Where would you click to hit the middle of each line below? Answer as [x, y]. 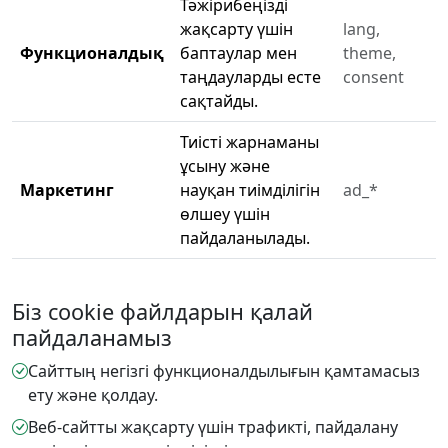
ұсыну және [225, 165]
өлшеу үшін [225, 213]
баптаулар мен [238, 52]
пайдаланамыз [92, 337]
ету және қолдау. [93, 394]
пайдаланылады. [245, 237]
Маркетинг [67, 189]
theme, [369, 52]
